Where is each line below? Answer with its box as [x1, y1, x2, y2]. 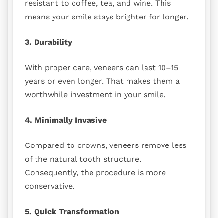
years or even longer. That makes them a [25, 76, 180, 86]
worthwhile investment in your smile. [25, 90, 165, 99]
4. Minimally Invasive [25, 115, 107, 125]
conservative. [25, 181, 74, 191]
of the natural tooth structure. [25, 154, 141, 163]
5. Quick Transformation [25, 206, 119, 216]
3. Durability [25, 37, 72, 47]
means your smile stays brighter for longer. [25, 12, 188, 21]
